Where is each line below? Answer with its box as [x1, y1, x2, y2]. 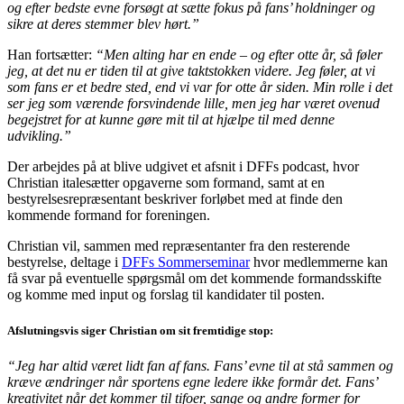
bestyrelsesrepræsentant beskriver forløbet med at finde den [7, 191, 343, 207]
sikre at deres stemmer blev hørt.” [7, 16, 203, 32]
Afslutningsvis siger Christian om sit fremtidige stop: [7, 323, 273, 337]
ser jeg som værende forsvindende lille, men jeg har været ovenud [7, 96, 380, 112]
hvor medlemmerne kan [250, 254, 388, 271]
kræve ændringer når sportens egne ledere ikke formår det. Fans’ [7, 373, 377, 390]
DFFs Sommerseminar [122, 254, 250, 271]
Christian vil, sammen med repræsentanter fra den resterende [7, 238, 350, 254]
